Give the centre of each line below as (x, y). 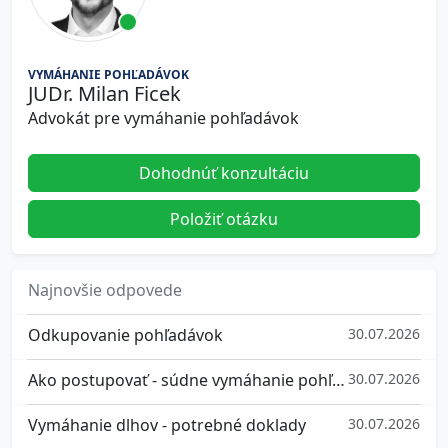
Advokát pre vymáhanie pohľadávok (163, 118)
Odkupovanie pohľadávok (125, 335)
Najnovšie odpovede (105, 290)
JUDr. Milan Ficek (104, 93)
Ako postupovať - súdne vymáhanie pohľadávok (338, 380)
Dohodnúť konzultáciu (224, 173)
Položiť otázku (224, 219)
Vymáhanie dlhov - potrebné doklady (167, 425)
